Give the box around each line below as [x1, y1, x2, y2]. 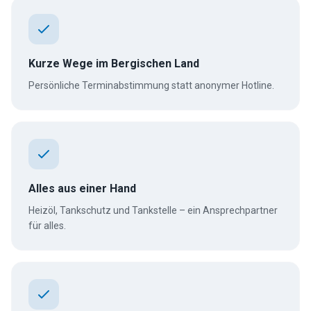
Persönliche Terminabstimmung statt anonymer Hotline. [28, 80, 274, 91]
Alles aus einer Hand [28, 182, 136, 195]
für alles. [28, 220, 66, 231]
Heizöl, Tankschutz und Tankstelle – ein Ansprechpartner [28, 205, 278, 216]
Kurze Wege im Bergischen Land [28, 57, 199, 70]
